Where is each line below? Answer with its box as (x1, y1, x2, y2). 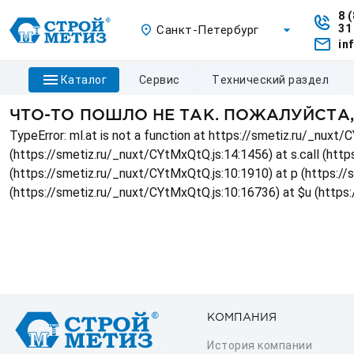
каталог (68, 73, 107, 86)
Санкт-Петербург (156, 22, 259, 37)
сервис (146, 73, 180, 86)
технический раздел (220, 73, 329, 86)
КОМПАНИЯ (207, 312, 277, 322)
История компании (207, 338, 312, 352)
